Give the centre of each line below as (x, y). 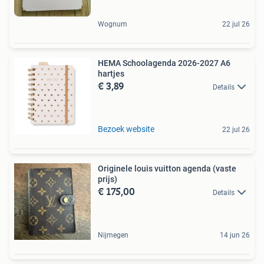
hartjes (111, 73)
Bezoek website (126, 129)
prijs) (108, 179)
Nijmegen (113, 235)
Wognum (113, 24)
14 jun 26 (235, 235)
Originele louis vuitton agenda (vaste (155, 168)
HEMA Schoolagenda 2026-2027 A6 (164, 63)
